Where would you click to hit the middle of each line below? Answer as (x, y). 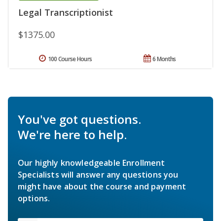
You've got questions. (79, 119)
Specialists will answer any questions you (98, 174)
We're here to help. (72, 134)
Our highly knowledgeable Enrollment (92, 163)
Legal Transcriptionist (66, 12)
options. (34, 198)
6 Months (164, 59)
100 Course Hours (70, 59)
